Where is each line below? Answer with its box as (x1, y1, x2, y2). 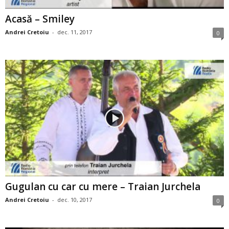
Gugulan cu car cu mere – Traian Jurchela (5, 179, 200, 193)
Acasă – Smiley (5, 12, 75, 26)
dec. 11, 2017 (57, 28, 92, 36)
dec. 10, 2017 (57, 195, 92, 203)
